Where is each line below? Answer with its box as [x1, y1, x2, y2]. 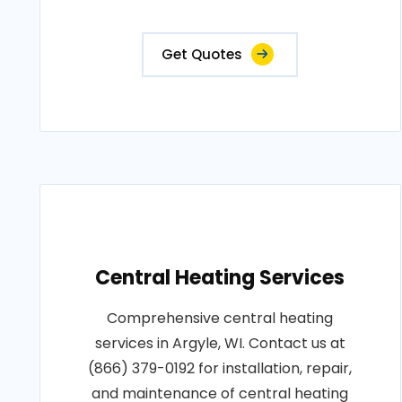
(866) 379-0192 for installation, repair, [88, 358, 353, 379]
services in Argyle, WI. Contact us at [94, 333, 345, 354]
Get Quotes [162, 45, 243, 64]
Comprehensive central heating [107, 308, 334, 328]
